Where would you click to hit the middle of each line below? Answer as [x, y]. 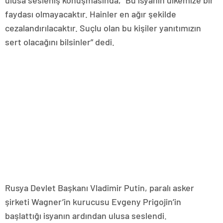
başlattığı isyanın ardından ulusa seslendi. [86, 215]
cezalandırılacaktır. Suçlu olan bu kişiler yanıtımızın [103, 28]
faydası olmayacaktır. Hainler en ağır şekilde [91, 14]
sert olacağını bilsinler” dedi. [60, 42]
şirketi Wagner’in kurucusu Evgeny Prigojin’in [93, 201]
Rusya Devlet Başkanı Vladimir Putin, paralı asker [100, 187]
